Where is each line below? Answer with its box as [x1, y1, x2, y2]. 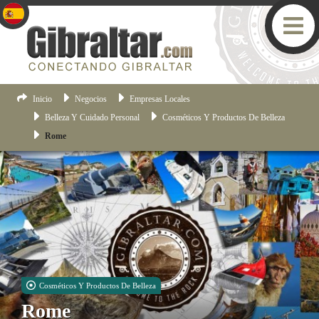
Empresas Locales [129, 94, 190, 104]
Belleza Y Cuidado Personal [44, 113, 140, 122]
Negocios [74, 94, 107, 104]
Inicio [32, 94, 52, 104]
